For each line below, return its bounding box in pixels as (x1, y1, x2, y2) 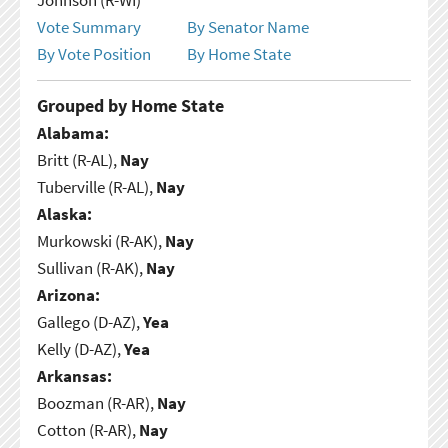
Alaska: (36, 202, 92, 225)
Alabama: (36, 121, 109, 144)
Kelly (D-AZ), (36, 337, 124, 360)
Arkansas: (36, 364, 112, 387)
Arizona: (36, 283, 100, 306)
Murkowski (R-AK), (36, 229, 165, 252)
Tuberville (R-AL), (36, 175, 156, 198)
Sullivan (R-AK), (36, 256, 146, 279)
